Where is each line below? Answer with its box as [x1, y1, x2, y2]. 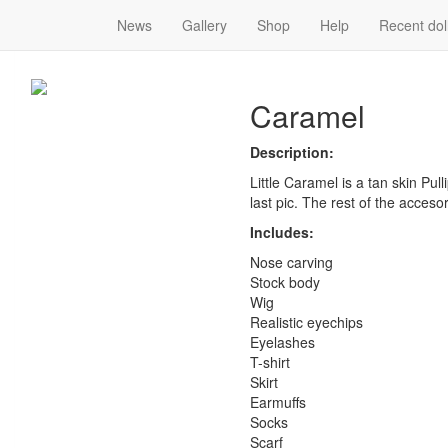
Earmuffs [249, 392, 306, 413]
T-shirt [249, 352, 290, 373]
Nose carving [249, 252, 333, 273]
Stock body [249, 272, 320, 293]
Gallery [182, 15, 227, 35]
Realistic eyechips [249, 312, 363, 333]
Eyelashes [249, 332, 315, 353]
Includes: [249, 222, 314, 243]
